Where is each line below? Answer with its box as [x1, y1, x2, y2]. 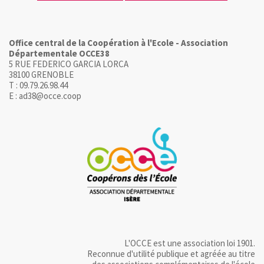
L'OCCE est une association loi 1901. [124, 237, 255, 249]
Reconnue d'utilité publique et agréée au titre [87, 248, 255, 260]
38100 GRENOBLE [9, 68, 74, 80]
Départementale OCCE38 [9, 47, 110, 59]
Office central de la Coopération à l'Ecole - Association [9, 37, 228, 48]
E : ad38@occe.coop [9, 90, 81, 101]
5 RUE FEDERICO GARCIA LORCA [9, 58, 128, 70]
